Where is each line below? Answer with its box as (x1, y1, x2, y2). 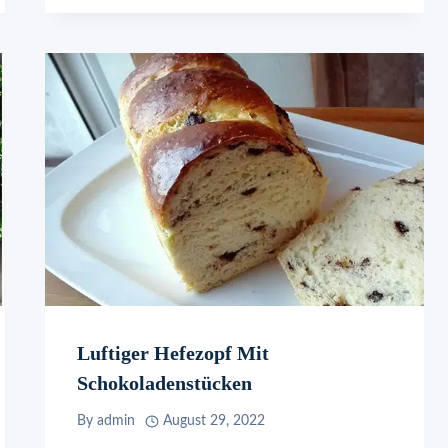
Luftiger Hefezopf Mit (77, 341, 270, 364)
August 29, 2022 (163, 414, 266, 429)
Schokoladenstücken (77, 371, 253, 394)
